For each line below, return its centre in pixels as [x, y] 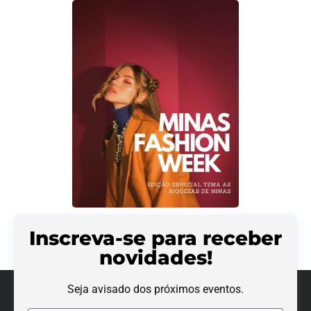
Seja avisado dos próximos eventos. [155, 289]
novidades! [155, 258]
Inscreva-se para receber [155, 238]
